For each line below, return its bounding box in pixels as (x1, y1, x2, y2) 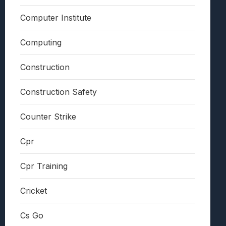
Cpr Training (20, 161, 68, 172)
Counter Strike (20, 111, 76, 122)
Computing (20, 37, 62, 48)
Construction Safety (20, 87, 97, 97)
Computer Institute (20, 13, 91, 23)
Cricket (20, 186, 47, 196)
